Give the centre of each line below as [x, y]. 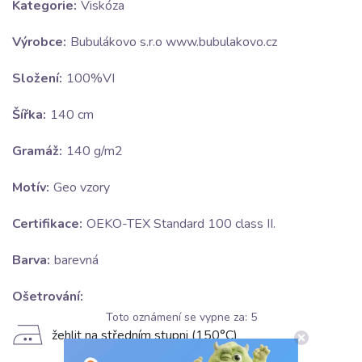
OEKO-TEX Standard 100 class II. [181, 224]
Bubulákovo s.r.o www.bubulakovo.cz [174, 42]
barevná [76, 261]
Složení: [37, 79]
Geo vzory [82, 188]
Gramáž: [37, 152]
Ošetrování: [48, 297]
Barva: [31, 261]
